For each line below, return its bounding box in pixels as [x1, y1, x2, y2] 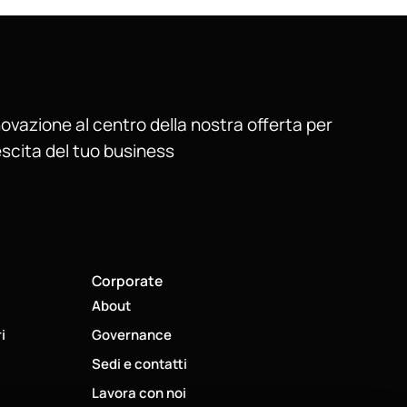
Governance [92, 324, 172, 344]
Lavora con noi [92, 382, 186, 402]
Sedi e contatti [92, 353, 187, 373]
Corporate [92, 270, 163, 291]
